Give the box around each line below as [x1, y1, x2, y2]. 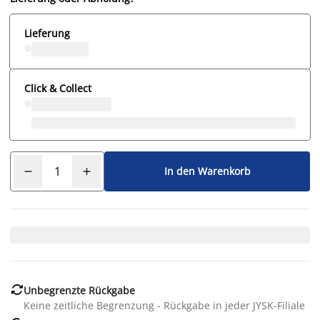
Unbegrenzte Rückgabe [24, 283, 135, 297]
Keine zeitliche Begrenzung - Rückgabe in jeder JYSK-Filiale [24, 298, 305, 312]
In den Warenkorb [164, 164, 251, 179]
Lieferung [24, 26, 70, 40]
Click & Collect [24, 81, 91, 95]
